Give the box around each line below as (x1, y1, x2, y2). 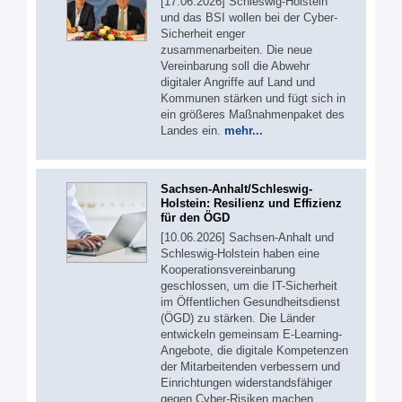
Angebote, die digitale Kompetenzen (161, 344, 348, 358)
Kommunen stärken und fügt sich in (161, 91, 345, 105)
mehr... (224, 123, 263, 137)
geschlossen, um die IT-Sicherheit (161, 279, 337, 293)
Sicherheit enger (161, 26, 245, 40)
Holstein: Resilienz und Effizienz (161, 197, 342, 211)
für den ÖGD (161, 211, 230, 225)
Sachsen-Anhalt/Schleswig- (161, 182, 312, 197)
